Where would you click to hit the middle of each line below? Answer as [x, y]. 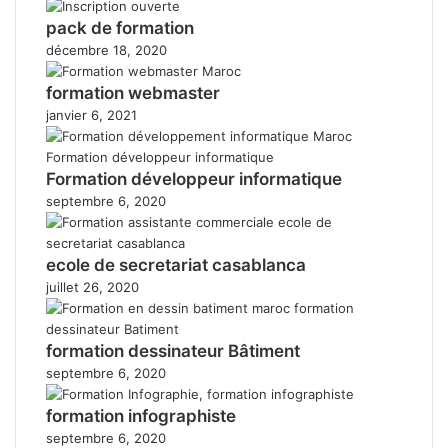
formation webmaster [133, 92]
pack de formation [120, 27]
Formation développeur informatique [194, 178]
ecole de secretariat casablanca [176, 264]
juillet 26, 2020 [92, 286]
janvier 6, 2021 [91, 114]
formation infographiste [141, 415]
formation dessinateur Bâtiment [173, 350]
